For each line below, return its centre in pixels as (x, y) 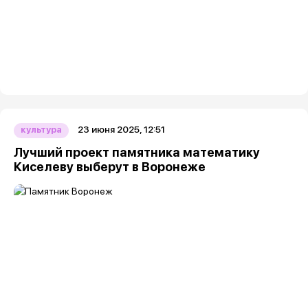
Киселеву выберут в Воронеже (110, 167)
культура (41, 130)
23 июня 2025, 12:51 (121, 129)
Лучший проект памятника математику (137, 152)
